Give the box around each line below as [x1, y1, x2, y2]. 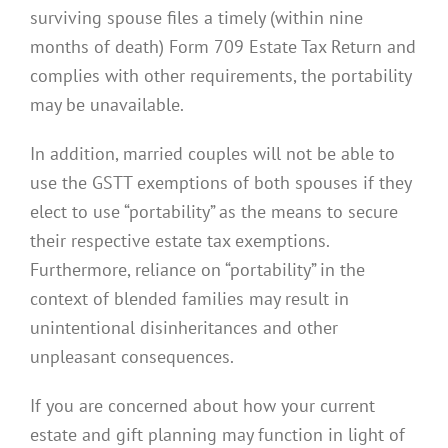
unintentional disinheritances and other [30, 314, 338, 339]
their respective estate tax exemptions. [30, 227, 329, 252]
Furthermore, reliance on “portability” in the [30, 256, 365, 281]
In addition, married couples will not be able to [30, 140, 395, 165]
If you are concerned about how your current [30, 392, 375, 417]
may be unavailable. [30, 91, 184, 116]
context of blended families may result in [30, 285, 349, 310]
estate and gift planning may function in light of [30, 421, 405, 446]
